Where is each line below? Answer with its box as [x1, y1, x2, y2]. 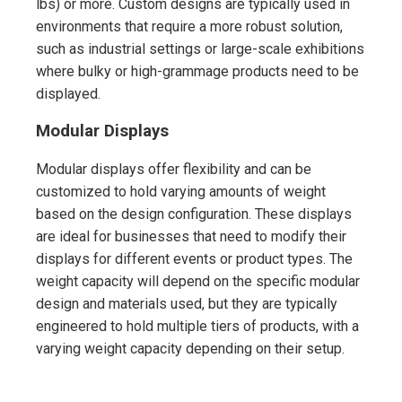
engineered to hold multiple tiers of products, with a [36, 317, 359, 335]
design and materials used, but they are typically [36, 294, 337, 312]
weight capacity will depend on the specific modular [36, 272, 360, 290]
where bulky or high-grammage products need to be [36, 62, 359, 80]
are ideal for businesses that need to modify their [36, 227, 346, 245]
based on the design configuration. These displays [36, 205, 352, 223]
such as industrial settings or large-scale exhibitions [36, 39, 364, 57]
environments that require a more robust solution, [36, 17, 343, 35]
